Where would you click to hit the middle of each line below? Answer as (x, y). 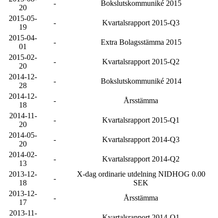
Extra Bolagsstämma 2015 (141, 42)
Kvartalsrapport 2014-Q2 (141, 159)
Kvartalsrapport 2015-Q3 (141, 23)
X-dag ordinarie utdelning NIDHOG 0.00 (141, 174)
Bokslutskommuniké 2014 (141, 81)
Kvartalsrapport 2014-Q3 (141, 139)
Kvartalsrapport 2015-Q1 (141, 120)
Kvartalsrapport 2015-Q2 (141, 62)
